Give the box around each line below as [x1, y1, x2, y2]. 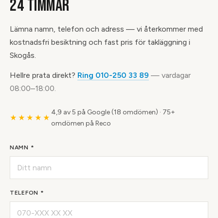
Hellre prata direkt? [10, 71, 77, 80]
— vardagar [149, 71, 191, 80]
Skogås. [10, 51, 36, 60]
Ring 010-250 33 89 [77, 71, 149, 80]
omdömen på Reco [51, 119, 111, 127]
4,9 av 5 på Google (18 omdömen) [51, 108, 158, 116]
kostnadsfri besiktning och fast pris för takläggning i [10, 37, 190, 47]
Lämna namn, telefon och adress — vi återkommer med [10, 24, 203, 34]
